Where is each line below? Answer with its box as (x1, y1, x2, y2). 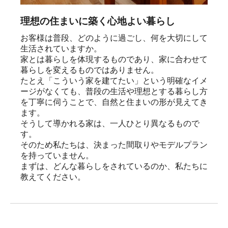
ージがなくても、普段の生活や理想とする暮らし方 (20, 87, 208, 96)
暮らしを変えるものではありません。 (20, 66, 159, 75)
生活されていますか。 (20, 44, 102, 53)
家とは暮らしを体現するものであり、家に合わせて (20, 55, 208, 64)
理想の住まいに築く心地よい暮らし (20, 16, 175, 27)
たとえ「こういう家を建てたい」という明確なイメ (20, 76, 208, 85)
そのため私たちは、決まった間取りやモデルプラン (20, 140, 208, 150)
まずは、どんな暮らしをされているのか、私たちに (20, 162, 208, 171)
